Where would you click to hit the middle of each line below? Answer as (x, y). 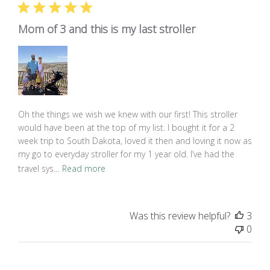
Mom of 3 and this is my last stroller (106, 29)
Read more (83, 168)
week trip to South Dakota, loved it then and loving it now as (135, 141)
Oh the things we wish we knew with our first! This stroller (127, 115)
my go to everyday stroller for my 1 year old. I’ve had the (126, 154)
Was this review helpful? (180, 216)
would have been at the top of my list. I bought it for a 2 (126, 128)
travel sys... (38, 168)
